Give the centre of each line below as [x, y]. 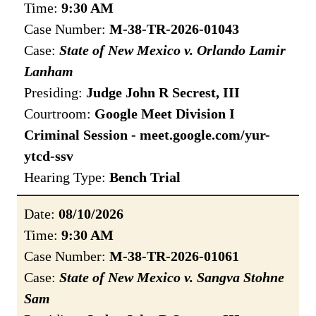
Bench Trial [145, 177]
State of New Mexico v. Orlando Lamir [172, 50]
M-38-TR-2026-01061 [174, 256]
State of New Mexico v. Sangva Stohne [172, 278]
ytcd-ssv [49, 156]
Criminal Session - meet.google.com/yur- [147, 135]
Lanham [49, 72]
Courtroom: [59, 114]
